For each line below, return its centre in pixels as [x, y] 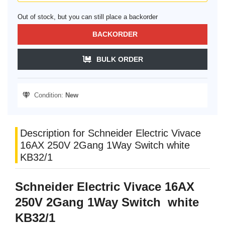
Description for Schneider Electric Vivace [110, 133]
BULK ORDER [120, 60]
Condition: [48, 95]
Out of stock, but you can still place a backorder [88, 17]
